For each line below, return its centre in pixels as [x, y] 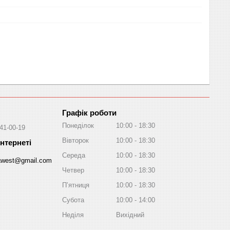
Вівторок [75, 140]
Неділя [73, 215]
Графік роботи [89, 112]
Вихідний [130, 215]
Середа [74, 155]
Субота [73, 200]
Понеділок [78, 125]
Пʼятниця [76, 185]
